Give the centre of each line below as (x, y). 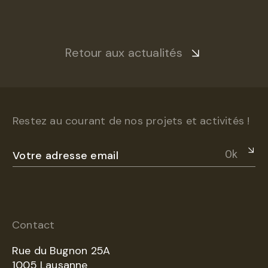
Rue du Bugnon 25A (61, 251)
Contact (33, 225)
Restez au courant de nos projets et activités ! (131, 121)
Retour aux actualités (124, 53)
